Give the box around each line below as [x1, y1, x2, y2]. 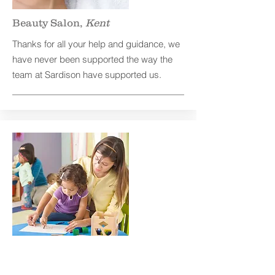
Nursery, [12, 250, 60, 262]
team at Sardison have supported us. [12, 69, 164, 80]
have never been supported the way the [12, 53, 172, 65]
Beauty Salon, [12, 17, 85, 29]
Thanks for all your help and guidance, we [12, 38, 180, 50]
